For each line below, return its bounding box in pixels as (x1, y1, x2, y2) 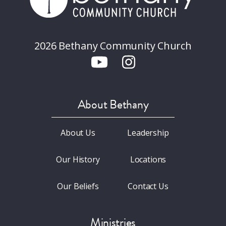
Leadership (127, 127, 169, 138)
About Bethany (77, 95, 149, 114)
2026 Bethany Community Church (34, 38, 192, 52)
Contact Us (128, 180, 168, 192)
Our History (56, 153, 100, 165)
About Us (61, 127, 95, 138)
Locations (130, 153, 166, 165)
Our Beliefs (57, 180, 99, 192)
